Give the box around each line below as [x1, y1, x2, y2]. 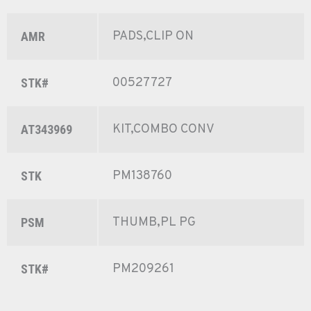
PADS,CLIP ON [112, 28, 194, 45]
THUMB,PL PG [112, 215, 196, 231]
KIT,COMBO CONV [112, 121, 215, 138]
